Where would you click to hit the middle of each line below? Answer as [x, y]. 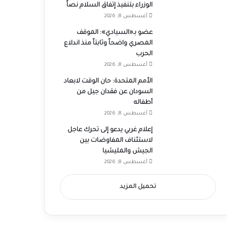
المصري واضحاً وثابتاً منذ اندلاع [108, 44]
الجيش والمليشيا [127, 152]
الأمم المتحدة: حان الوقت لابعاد [108, 82]
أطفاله [143, 103]
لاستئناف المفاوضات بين [116, 141]
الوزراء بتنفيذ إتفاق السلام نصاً [109, 6]
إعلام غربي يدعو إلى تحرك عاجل [110, 130]
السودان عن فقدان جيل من [114, 92]
